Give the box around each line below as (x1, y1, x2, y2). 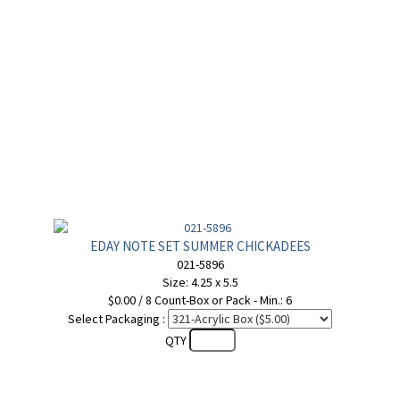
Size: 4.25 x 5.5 (162, 274, 238, 290)
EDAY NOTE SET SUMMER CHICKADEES (89, 237, 311, 254)
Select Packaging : (68, 311, 165, 327)
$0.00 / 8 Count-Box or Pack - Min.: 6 (108, 292, 292, 308)
